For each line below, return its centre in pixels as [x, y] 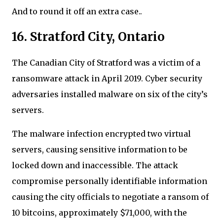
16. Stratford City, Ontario [90, 37]
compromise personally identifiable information [110, 181]
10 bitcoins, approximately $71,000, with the [99, 213]
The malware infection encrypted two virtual [101, 134]
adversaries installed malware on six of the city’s [110, 94]
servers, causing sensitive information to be [100, 149]
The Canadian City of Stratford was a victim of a [106, 63]
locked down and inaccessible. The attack [95, 165]
